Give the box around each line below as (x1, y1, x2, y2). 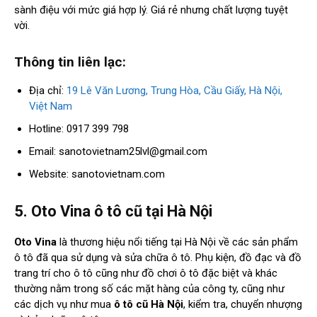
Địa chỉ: (29, 84, 67, 98)
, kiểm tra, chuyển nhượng (183, 298, 302, 311)
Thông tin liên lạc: (14, 54, 126, 71)
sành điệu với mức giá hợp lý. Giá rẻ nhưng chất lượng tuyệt (14, 4, 288, 17)
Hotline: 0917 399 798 (29, 122, 129, 136)
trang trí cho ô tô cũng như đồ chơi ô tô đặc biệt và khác (14, 267, 277, 280)
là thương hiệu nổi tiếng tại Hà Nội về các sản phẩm (57, 236, 298, 249)
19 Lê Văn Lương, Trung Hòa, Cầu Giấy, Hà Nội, (67, 84, 282, 98)
